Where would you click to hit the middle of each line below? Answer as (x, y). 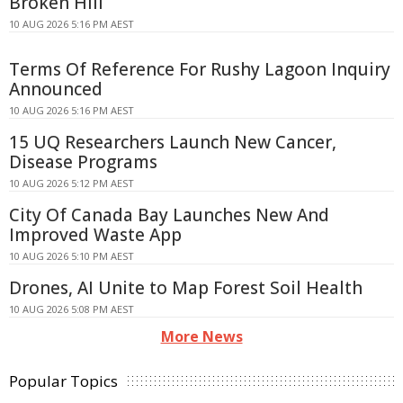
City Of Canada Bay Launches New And (169, 215)
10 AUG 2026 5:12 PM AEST (72, 183)
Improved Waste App (95, 234)
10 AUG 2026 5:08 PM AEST (72, 309)
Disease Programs (83, 161)
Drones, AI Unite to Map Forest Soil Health (186, 287)
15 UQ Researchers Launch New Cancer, (173, 142)
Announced (56, 89)
